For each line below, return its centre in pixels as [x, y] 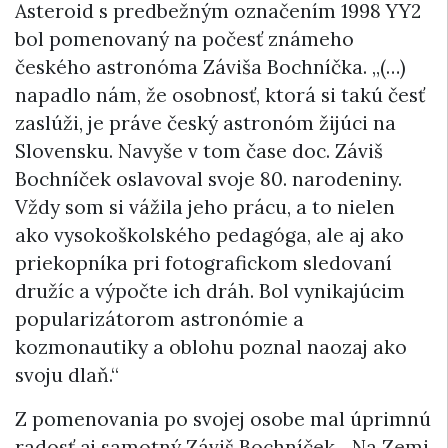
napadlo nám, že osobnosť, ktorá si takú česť [220, 95]
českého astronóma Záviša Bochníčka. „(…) [210, 67]
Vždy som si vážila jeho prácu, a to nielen [205, 207]
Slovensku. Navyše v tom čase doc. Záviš [199, 151]
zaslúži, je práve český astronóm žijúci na [205, 123]
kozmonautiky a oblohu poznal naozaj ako [211, 347]
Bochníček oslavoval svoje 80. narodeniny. [208, 179]
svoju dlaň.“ [67, 375]
